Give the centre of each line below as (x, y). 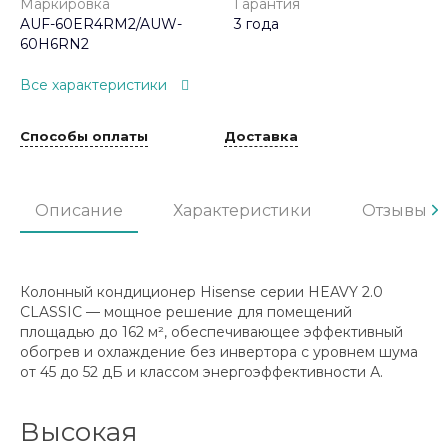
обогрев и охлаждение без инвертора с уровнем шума (219, 352)
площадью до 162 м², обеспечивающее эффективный (211, 332)
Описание (79, 211)
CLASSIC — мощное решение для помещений (186, 312)
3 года (256, 24)
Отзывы (394, 211)
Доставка (261, 135)
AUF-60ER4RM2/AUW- (101, 24)
